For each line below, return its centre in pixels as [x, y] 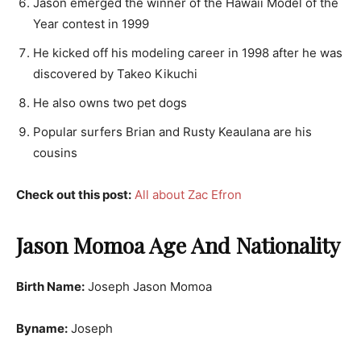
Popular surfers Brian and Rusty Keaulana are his [172, 131]
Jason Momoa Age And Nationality [178, 245]
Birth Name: [50, 286]
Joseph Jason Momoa [148, 286]
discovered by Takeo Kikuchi [115, 73]
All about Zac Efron [188, 194]
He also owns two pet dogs [110, 102]
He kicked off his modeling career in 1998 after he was [188, 52]
